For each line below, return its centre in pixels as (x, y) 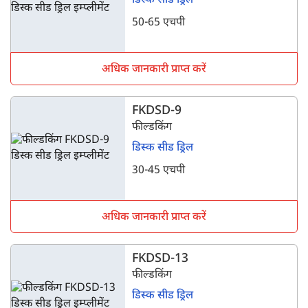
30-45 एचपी (159, 171)
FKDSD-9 (157, 111)
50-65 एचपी (159, 23)
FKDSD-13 (161, 259)
